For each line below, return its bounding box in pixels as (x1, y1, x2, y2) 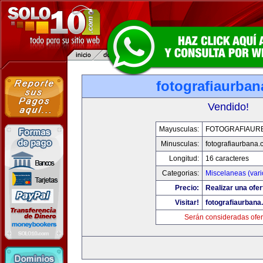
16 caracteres (205, 154, 249, 163)
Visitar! (174, 198, 199, 207)
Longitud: (168, 154, 199, 163)
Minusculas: (160, 140, 199, 148)
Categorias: (161, 169, 199, 177)
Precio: (174, 184, 199, 192)
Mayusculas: (159, 125, 199, 133)
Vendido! (208, 101, 249, 113)
